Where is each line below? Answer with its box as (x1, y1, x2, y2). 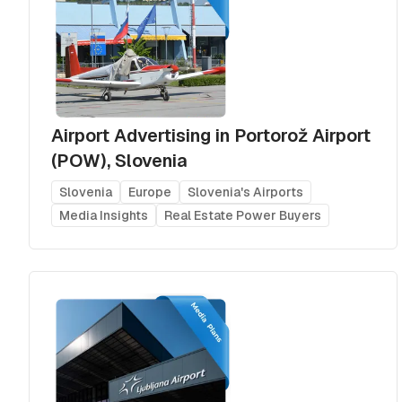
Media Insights (59, 206, 148, 223)
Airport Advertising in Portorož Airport (51, 123, 371, 147)
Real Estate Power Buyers (164, 206, 321, 223)
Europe (128, 183, 171, 200)
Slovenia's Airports (188, 183, 303, 200)
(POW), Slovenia (51, 148, 187, 172)
